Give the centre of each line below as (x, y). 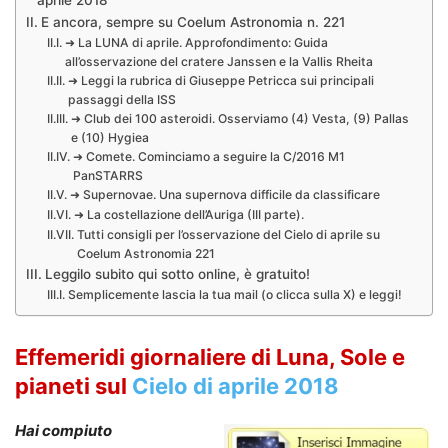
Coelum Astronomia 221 (145, 253)
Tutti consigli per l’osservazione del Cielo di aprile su (228, 234)
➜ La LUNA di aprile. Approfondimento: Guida (196, 42)
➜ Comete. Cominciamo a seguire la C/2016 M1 (208, 156)
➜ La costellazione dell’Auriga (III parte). (188, 214)
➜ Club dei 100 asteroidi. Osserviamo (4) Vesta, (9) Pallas (239, 118)
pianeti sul (73, 385)
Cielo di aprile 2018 (235, 385)
